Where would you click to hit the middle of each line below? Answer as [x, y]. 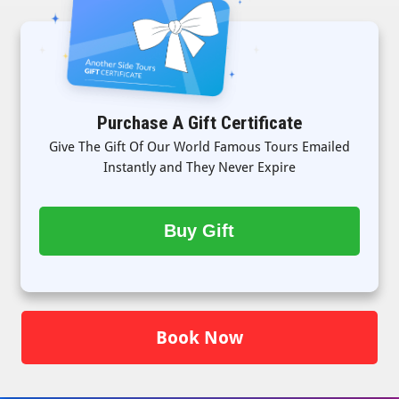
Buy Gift [199, 230]
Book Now [199, 337]
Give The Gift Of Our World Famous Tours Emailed [199, 147]
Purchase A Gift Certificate [199, 122]
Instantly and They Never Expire [199, 167]
